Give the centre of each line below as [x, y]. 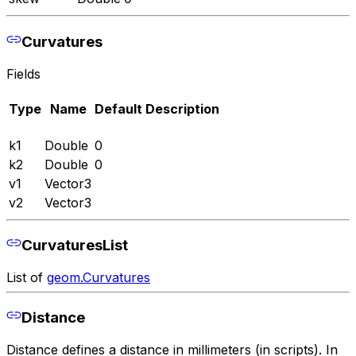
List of [27, 277]
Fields [23, 74]
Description [182, 108]
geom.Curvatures [99, 277]
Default [118, 108]
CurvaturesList [74, 245]
